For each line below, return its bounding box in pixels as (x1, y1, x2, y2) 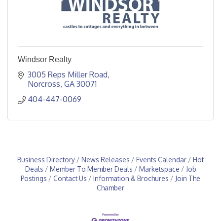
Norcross (28, 79, 60, 89)
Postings (21, 174, 47, 183)
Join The (175, 174, 200, 183)
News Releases (81, 155, 130, 164)
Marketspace (139, 165, 180, 173)
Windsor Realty (18, 55, 72, 64)
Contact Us (53, 174, 87, 183)
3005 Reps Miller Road (28, 70, 108, 79)
